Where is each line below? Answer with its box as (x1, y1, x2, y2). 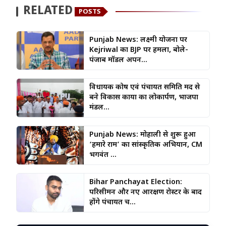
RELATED (23, 4, 73, 19)
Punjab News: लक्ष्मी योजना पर (89, 35, 187, 45)
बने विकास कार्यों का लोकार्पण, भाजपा (89, 93, 198, 103)
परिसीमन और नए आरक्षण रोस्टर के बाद (89, 188, 202, 198)
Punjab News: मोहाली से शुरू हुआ (89, 130, 196, 140)
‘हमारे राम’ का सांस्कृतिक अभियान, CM (89, 140, 202, 150)
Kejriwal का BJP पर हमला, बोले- (89, 45, 188, 55)
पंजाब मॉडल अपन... (89, 55, 147, 66)
